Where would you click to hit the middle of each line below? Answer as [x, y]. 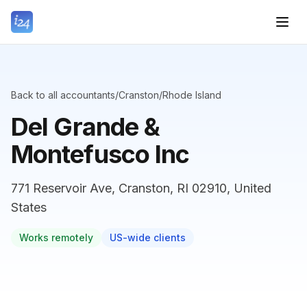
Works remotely [56, 237]
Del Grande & [86, 127]
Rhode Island [192, 95]
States [29, 207]
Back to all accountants [63, 95]
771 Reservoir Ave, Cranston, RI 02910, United [141, 188]
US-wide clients [148, 237]
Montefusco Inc [100, 154]
